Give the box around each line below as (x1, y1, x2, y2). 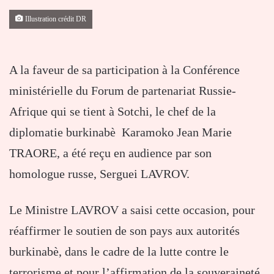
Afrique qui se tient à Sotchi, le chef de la (9, 104, 216, 118)
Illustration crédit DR (23, 15, 86, 23)
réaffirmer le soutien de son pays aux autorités (9, 223, 240, 237)
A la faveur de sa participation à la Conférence (9, 62, 240, 76)
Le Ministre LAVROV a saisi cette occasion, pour (9, 202, 255, 217)
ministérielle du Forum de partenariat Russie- (9, 83, 236, 97)
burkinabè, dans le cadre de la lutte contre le (9, 244, 229, 258)
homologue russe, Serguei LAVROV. (9, 166, 190, 180)
